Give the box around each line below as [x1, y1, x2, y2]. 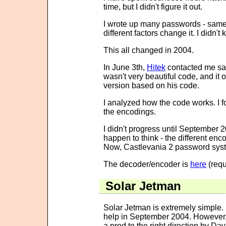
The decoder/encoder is [103, 159, 191, 168]
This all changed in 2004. [103, 45, 194, 54]
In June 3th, [103, 63, 147, 72]
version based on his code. [103, 81, 200, 90]
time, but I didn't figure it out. [103, 2, 203, 11]
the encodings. [103, 107, 156, 116]
